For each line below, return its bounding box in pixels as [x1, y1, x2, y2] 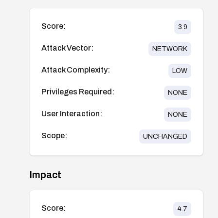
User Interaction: [41, 109, 102, 118]
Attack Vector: [41, 43, 93, 52]
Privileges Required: [41, 87, 114, 96]
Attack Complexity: [41, 65, 110, 74]
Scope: [41, 131, 67, 140]
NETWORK [152, 45, 187, 53]
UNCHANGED [143, 132, 187, 140]
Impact [29, 169, 61, 180]
